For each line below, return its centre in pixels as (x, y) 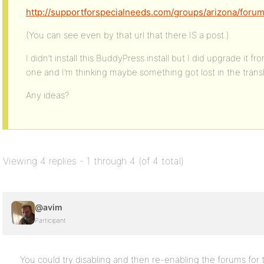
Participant (50, 220)
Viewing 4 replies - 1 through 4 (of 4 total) (93, 161)
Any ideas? (47, 95)
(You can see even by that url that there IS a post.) (128, 35)
